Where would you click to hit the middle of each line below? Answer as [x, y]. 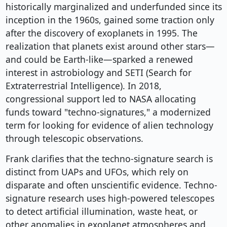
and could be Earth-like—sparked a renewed [99, 60]
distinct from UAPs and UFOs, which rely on [97, 172]
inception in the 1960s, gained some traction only [110, 20]
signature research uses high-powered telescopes [110, 198]
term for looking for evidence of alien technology [109, 125]
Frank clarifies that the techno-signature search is [109, 159]
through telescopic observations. [74, 139]
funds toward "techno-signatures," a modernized [108, 112]
